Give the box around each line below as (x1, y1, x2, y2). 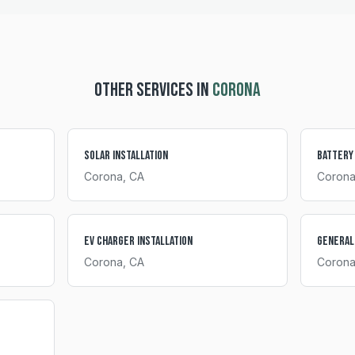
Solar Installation (84, 148, 169, 163)
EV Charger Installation (84, 234, 193, 249)
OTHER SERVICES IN (94, 78, 212, 101)
